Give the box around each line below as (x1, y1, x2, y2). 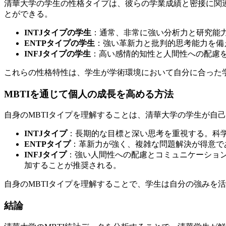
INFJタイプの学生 (24, 49, 91, 58)
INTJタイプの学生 (24, 28, 91, 37)
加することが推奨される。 (24, 161, 121, 170)
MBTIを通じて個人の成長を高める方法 (4, 88, 174, 99)
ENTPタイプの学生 (24, 39, 95, 47)
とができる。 (4, 10, 52, 18)
